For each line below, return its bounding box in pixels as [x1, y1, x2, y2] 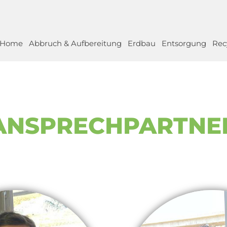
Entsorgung [162, 38, 206, 48]
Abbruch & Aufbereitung [29, 38, 122, 48]
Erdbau [128, 38, 156, 48]
